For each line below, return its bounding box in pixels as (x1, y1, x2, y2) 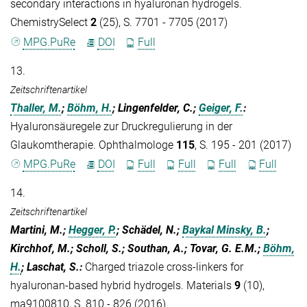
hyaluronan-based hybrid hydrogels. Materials (10, 278, 234, 292)
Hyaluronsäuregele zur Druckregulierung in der (10, 119, 232, 133)
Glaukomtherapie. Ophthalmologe (10, 138, 176, 151)
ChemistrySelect (10, 16, 90, 29)
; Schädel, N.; (116, 223, 182, 236)
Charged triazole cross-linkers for (85, 260, 243, 273)
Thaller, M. (10, 101, 62, 114)
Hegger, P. (69, 223, 116, 236)
